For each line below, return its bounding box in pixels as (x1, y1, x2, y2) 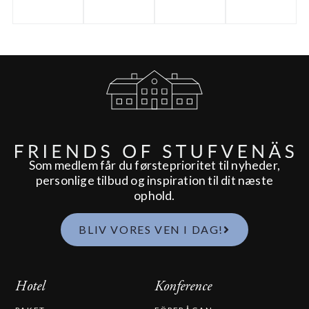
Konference (154, 277, 212, 296)
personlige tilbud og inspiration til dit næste (35, 172, 274, 188)
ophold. (134, 188, 175, 203)
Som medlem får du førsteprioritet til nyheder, (28, 157, 281, 172)
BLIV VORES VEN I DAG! (79, 223, 223, 237)
